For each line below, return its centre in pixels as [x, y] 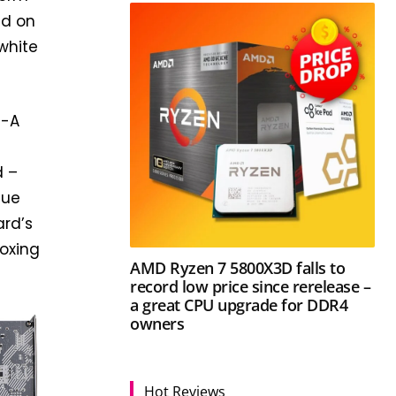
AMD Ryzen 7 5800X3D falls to [238, 267]
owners [157, 323]
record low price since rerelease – [251, 286]
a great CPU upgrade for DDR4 [239, 305]
